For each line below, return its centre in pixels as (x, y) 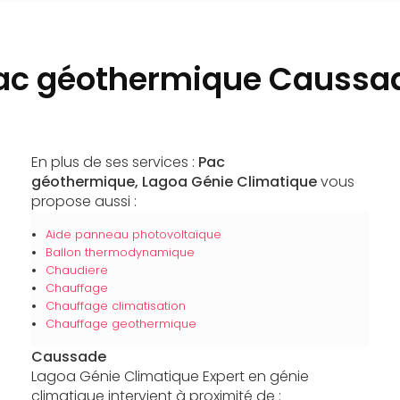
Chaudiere (76, 271)
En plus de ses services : (114, 162)
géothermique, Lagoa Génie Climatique (174, 182)
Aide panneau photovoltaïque (133, 235)
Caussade (68, 357)
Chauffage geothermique (121, 324)
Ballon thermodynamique (120, 253)
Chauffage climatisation (115, 306)
